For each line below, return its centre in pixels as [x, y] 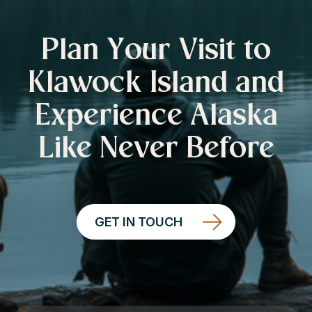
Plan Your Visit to [156, 51]
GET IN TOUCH [139, 222]
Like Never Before [156, 149]
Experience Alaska [156, 117]
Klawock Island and [156, 84]
